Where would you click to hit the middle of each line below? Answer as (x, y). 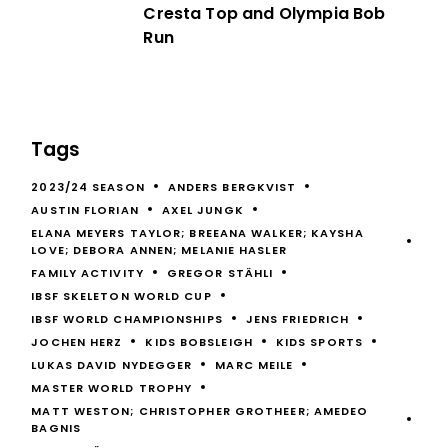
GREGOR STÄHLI (220, 272)
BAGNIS (56, 427)
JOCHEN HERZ (77, 341)
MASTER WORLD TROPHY (112, 387)
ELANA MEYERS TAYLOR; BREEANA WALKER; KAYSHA (197, 232)
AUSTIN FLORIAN (85, 209)
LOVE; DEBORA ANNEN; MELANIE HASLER (159, 249)
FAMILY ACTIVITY (87, 272)
